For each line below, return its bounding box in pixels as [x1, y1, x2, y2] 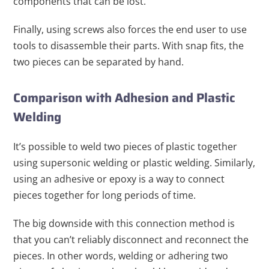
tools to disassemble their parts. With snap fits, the [13, 39, 244, 53]
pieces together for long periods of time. [13, 189, 196, 202]
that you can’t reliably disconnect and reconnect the [13, 233, 249, 247]
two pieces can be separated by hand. [13, 55, 184, 69]
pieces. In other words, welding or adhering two [13, 249, 229, 263]
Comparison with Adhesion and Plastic [13, 88, 236, 108]
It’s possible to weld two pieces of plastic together [13, 140, 238, 154]
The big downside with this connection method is [13, 217, 235, 231]
